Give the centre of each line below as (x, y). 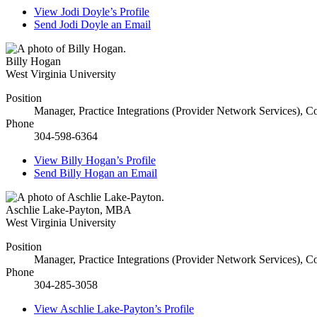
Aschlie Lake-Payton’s (111, 309)
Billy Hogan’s (92, 161)
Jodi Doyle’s (89, 12)
